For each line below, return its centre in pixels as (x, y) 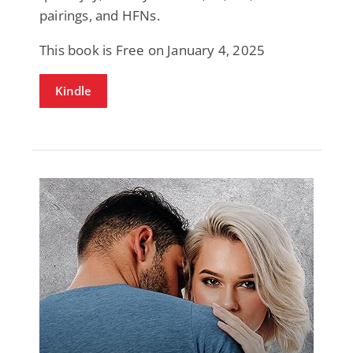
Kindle (73, 90)
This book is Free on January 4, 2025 (152, 50)
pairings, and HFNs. (100, 15)
